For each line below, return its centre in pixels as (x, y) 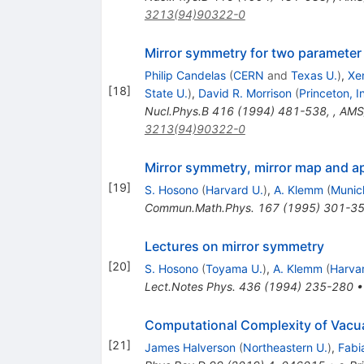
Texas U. (314, 76)
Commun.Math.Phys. (199, 208)
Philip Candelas (185, 76)
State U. (166, 93)
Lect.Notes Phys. (190, 287)
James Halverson (190, 348)
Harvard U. (234, 190)
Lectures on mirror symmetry (234, 247)
